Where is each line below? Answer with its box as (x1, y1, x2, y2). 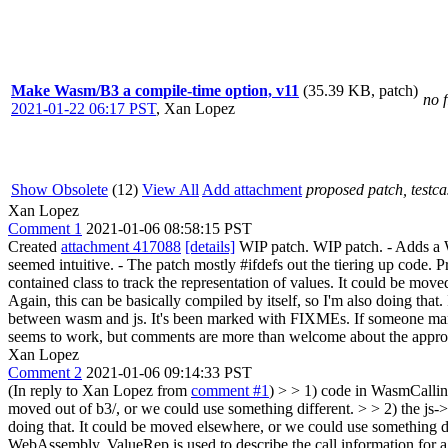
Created (8, 238, 61, 255)
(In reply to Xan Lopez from (8, 382, 191, 399)
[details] (185, 238, 235, 255)
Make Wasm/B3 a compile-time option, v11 (11, 82, 299, 99)
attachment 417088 (61, 238, 181, 255)
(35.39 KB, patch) (303, 82, 418, 99)
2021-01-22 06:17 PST (11, 100, 156, 117)
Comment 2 (8, 364, 82, 381)
